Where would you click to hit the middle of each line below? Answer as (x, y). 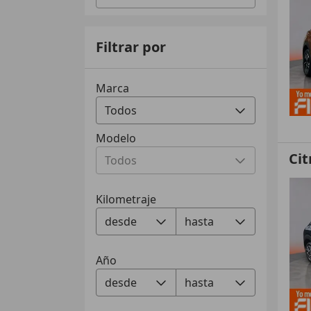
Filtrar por (131, 47)
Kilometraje (126, 199)
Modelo (116, 138)
